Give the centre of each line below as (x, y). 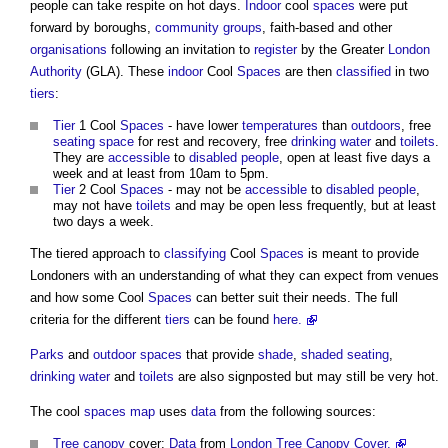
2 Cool (97, 189)
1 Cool (97, 125)
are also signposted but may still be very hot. (306, 376)
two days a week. (103, 221)
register (275, 49)
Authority (56, 71)
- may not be (204, 189)
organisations (68, 49)
